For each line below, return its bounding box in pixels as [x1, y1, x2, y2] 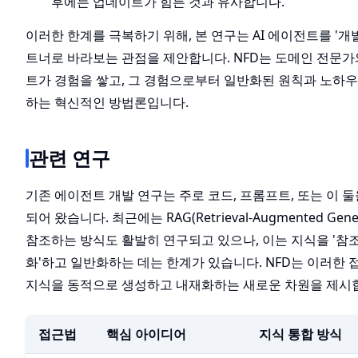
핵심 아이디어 [106, 325, 186, 343]
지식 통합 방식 [259, 325, 342, 343]
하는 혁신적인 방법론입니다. [26, 93, 189, 111]
